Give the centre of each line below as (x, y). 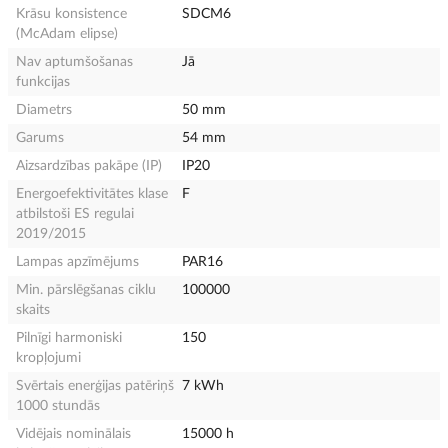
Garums (40, 137)
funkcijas (43, 81)
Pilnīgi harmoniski (69, 337)
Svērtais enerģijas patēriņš (95, 385)
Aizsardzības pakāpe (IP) (89, 165)
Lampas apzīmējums (77, 261)
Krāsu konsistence (71, 13)
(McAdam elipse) (67, 33)
